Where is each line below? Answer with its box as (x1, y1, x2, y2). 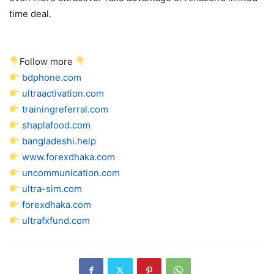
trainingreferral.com (22, 103, 109, 115)
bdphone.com (22, 71, 82, 83)
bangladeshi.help (22, 135, 97, 147)
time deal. (9, 7, 51, 20)
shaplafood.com (22, 119, 91, 131)
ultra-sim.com (22, 182, 83, 194)
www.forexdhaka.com (22, 150, 116, 163)
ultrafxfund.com (22, 214, 91, 226)
